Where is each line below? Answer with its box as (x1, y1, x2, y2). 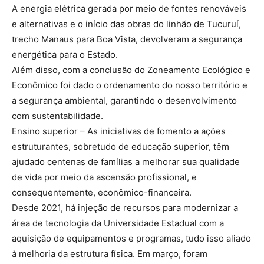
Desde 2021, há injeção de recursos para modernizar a (12, 202, 238, 213)
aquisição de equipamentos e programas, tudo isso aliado (12, 232, 251, 244)
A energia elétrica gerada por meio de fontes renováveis (12, 2, 246, 14)
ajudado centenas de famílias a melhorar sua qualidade (12, 156, 240, 167)
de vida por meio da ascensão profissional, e (12, 171, 197, 183)
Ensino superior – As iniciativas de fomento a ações (12, 125, 226, 137)
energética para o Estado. (12, 48, 118, 60)
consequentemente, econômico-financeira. (12, 186, 192, 198)
